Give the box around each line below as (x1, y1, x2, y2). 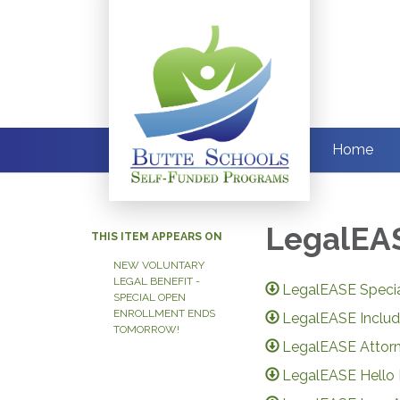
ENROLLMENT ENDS (113, 307, 215, 320)
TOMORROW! (113, 323, 179, 336)
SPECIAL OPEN (113, 291, 186, 304)
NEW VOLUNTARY (113, 259, 204, 271)
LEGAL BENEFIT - (113, 275, 200, 287)
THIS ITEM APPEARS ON (91, 230, 222, 243)
